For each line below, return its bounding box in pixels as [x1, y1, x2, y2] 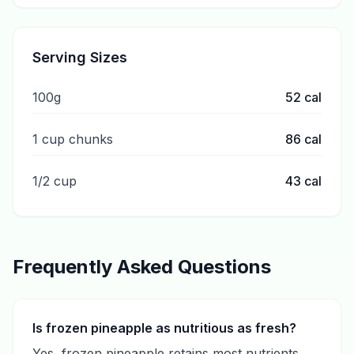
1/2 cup [32, 173, 77, 189]
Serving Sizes [32, 49, 127, 66]
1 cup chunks [32, 131, 113, 147]
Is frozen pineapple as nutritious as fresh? [32, 320, 296, 336]
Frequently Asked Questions [13, 255, 271, 278]
